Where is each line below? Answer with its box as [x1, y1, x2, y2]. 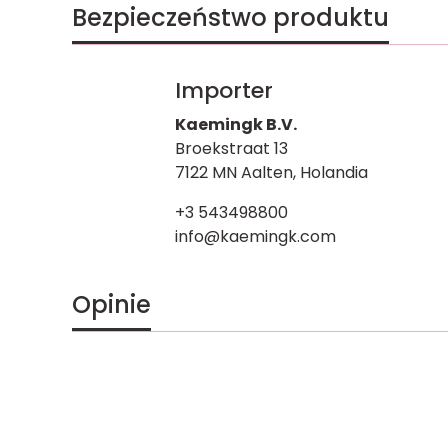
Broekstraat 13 [174, 136, 288, 160]
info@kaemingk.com [174, 224, 336, 248]
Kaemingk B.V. [174, 112, 297, 136]
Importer [174, 74, 273, 106]
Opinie [72, 287, 151, 321]
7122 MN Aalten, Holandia [174, 160, 368, 184]
